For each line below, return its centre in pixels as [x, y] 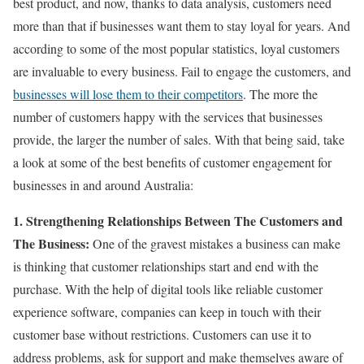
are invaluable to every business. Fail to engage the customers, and [182, 71]
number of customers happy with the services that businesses [168, 117]
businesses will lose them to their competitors [128, 94]
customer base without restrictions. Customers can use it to [162, 335]
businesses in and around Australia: [103, 185]
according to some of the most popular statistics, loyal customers [176, 49]
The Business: [51, 244]
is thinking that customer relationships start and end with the [166, 266]
